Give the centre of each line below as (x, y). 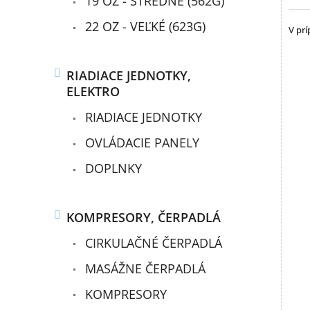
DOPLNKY (112, 168)
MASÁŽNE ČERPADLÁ (144, 268)
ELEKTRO (93, 92)
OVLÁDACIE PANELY (141, 143)
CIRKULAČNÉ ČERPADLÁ (152, 243)
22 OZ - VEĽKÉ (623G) (144, 27)
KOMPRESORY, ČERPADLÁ (144, 217)
